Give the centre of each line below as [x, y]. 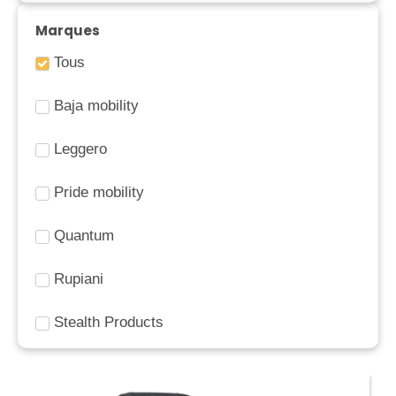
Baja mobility [96, 105]
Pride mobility [99, 192]
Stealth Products [109, 322]
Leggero [80, 148]
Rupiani [79, 278]
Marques [68, 30]
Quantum [84, 235]
